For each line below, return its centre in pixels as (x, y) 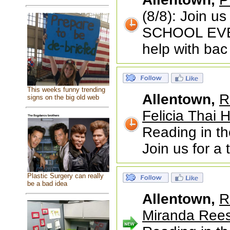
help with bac (185, 49)
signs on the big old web (63, 98)
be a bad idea (47, 183)
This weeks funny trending (66, 90)
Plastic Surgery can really (65, 176)
